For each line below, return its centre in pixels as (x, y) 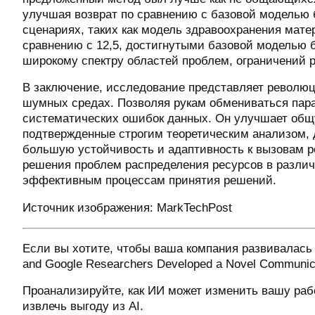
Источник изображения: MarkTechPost (127, 208)
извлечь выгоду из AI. (83, 307)
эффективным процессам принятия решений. (149, 181)
